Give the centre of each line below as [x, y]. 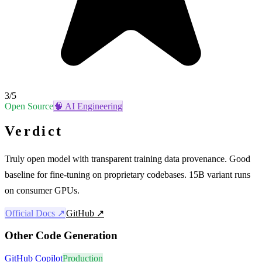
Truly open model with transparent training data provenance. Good [127, 158]
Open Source [29, 106]
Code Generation [77, 236]
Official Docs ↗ [35, 213]
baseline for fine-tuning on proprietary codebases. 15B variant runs [127, 174]
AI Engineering [94, 106]
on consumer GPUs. [42, 190]
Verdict [34, 131]
